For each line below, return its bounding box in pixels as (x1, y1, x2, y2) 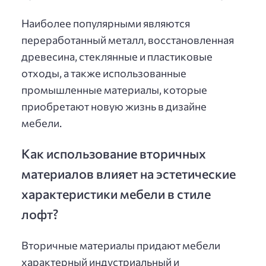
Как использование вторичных (21, 145, 206, 161)
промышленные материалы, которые (21, 83, 207, 97)
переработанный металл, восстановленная (21, 33, 234, 47)
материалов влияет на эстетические (21, 165, 236, 181)
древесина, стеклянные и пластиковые (21, 50, 213, 64)
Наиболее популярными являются (21, 17, 190, 30)
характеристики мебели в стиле (21, 185, 211, 201)
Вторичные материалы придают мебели (21, 238, 220, 252)
